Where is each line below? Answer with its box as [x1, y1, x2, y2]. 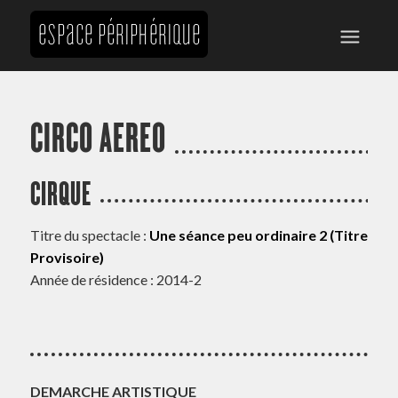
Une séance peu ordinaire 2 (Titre [148, 226, 368, 243]
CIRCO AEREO [29, 123, 166, 153]
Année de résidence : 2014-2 [29, 270, 202, 288]
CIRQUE [29, 181, 92, 206]
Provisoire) [29, 248, 104, 266]
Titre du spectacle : [29, 226, 149, 243]
